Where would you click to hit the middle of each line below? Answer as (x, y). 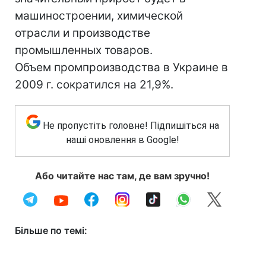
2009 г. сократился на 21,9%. (94, 85)
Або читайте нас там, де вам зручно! (122, 176)
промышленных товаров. (84, 50)
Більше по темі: (51, 230)
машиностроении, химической (99, 16)
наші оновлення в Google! (122, 140)
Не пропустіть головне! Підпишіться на (131, 126)
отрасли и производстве (83, 33)
